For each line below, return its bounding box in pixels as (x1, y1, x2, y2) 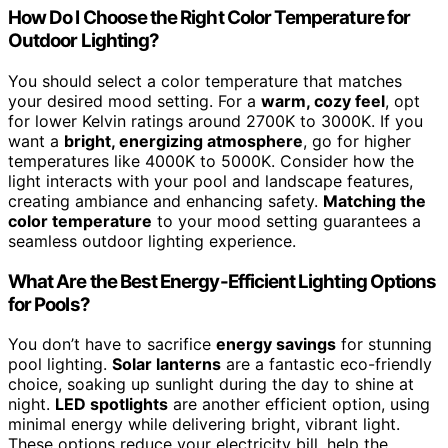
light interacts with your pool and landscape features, (8, 170, 413, 191)
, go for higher (303, 130, 411, 151)
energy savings (216, 334, 336, 355)
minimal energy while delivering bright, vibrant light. (8, 414, 400, 435)
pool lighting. (8, 354, 112, 375)
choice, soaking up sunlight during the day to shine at (8, 374, 414, 395)
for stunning (336, 334, 432, 355)
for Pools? (8, 292, 90, 316)
